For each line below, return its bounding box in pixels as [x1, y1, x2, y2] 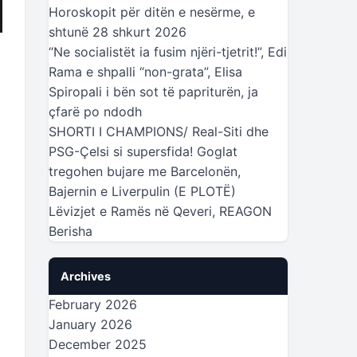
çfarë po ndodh [49, 104, 142, 120]
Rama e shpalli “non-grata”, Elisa [49, 64, 242, 80]
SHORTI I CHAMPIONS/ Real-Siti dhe [49, 124, 269, 139]
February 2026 [49, 296, 137, 312]
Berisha [49, 223, 92, 239]
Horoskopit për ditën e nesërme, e [49, 4, 255, 20]
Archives [61, 269, 111, 283]
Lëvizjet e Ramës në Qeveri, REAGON [49, 203, 272, 219]
